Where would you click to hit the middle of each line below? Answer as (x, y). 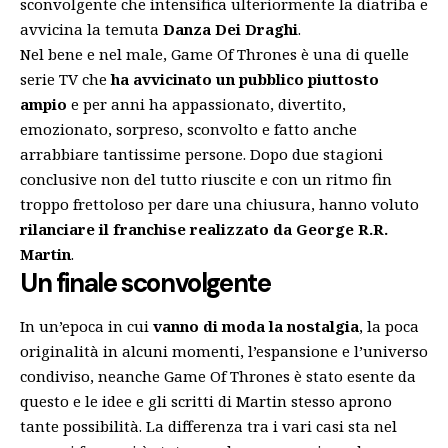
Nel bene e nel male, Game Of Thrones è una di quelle (214, 54)
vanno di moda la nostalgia (256, 326)
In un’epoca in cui (86, 326)
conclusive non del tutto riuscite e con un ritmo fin (206, 179)
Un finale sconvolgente (145, 283)
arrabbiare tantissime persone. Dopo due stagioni (201, 154)
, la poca (389, 326)
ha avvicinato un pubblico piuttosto (245, 79)
